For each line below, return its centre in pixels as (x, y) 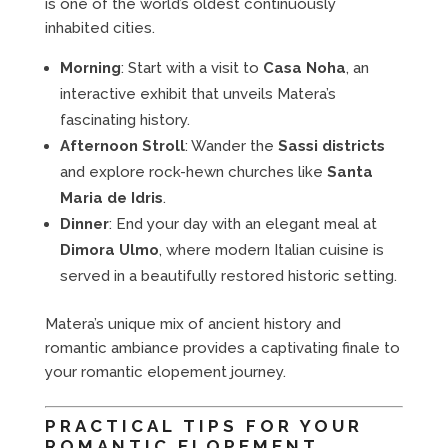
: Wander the (231, 145)
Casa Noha (304, 67)
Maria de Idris (111, 197)
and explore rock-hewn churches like (193, 171)
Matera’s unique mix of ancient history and (192, 323)
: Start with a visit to (191, 67)
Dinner (84, 223)
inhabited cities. (99, 27)
